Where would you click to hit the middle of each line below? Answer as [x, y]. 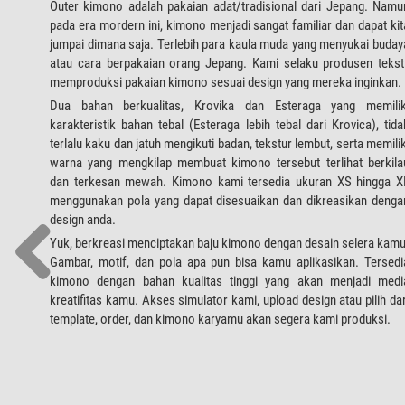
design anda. [83, 219]
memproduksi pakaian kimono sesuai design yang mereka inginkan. [226, 82]
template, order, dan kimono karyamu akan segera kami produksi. [220, 319]
